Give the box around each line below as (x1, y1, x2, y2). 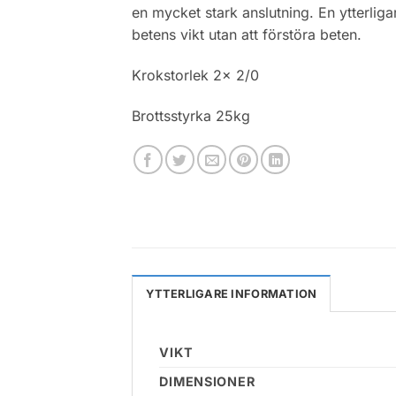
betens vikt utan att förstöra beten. (132, 26, 362, 43)
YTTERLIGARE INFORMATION (146, 287, 317, 301)
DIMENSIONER (159, 374, 255, 390)
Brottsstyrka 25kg (132, 106, 251, 125)
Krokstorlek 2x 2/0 (132, 65, 260, 84)
